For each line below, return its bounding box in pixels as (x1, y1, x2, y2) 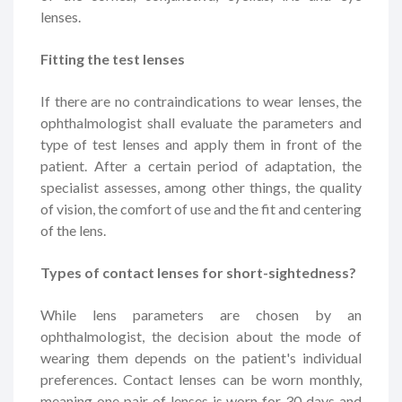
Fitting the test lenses (40, 49, 185, 67)
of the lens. (40, 221, 106, 239)
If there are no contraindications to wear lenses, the (40, 92, 362, 109)
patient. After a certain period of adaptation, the (40, 156, 362, 174)
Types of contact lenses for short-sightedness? (40, 263, 356, 281)
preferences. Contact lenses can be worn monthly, (40, 370, 362, 388)
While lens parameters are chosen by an (40, 305, 362, 323)
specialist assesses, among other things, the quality (40, 178, 362, 196)
